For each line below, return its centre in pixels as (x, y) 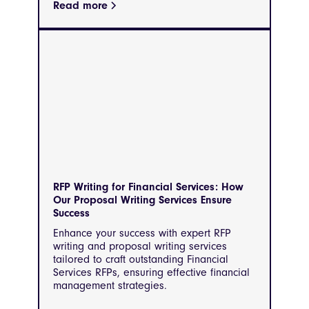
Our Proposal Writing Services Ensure (142, 200)
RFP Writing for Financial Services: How (148, 187)
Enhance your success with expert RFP (142, 233)
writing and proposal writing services (140, 246)
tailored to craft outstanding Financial (141, 259)
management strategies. (110, 285)
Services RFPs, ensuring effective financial (151, 272)
